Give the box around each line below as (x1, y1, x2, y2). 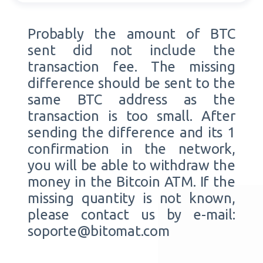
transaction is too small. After (28, 108, 235, 124)
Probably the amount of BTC (28, 26, 235, 42)
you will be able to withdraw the (28, 157, 235, 173)
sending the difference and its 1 (28, 124, 235, 140)
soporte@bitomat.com (28, 223, 170, 239)
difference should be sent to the (28, 75, 235, 91)
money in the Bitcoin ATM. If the (28, 174, 235, 190)
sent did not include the (28, 42, 235, 58)
